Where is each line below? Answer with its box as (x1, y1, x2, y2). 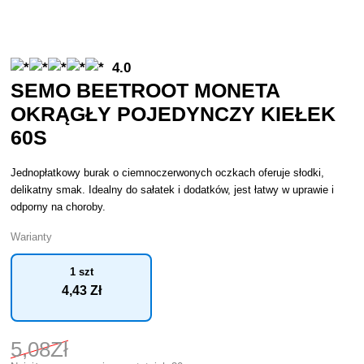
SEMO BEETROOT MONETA (11, 79, 280, 102)
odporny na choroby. (11, 201, 106, 213)
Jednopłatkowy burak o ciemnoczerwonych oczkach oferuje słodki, (11, 167, 325, 179)
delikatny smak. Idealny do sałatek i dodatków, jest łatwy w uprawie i (11, 184, 335, 196)
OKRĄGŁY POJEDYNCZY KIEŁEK (11, 102, 336, 125)
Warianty (11, 231, 53, 243)
